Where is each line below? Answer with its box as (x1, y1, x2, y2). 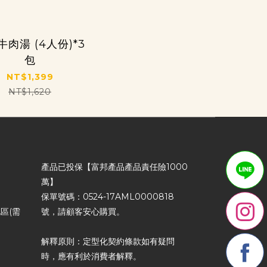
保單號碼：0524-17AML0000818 (41, 191, 174, 202)
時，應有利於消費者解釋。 (41, 250, 141, 262)
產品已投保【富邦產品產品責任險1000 (41, 161, 188, 172)
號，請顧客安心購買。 (41, 206, 125, 217)
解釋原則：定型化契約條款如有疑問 (41, 235, 175, 247)
